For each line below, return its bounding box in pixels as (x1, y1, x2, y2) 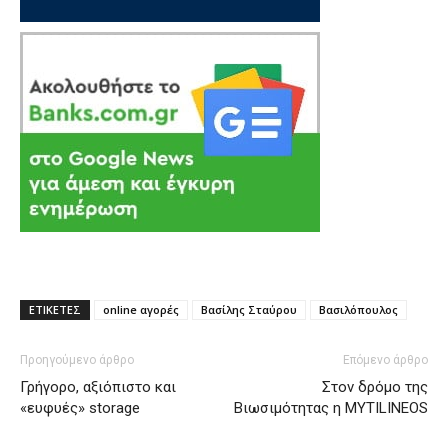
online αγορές (103, 301, 179, 317)
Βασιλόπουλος (319, 301, 398, 317)
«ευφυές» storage (20, 398, 140, 417)
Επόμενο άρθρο (343, 352, 428, 367)
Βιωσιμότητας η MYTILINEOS (234, 398, 428, 417)
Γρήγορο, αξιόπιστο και (20, 377, 176, 396)
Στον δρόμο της (322, 377, 428, 396)
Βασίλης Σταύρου (201, 301, 297, 317)
